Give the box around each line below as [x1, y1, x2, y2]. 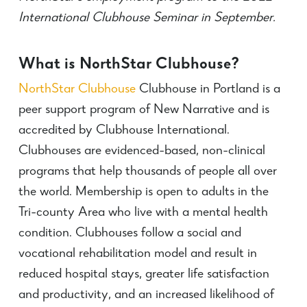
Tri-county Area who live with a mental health [18, 206, 268, 220]
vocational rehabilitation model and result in [18, 247, 257, 261]
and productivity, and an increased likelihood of [18, 288, 274, 302]
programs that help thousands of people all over [18, 165, 277, 179]
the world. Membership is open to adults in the [18, 186, 269, 199]
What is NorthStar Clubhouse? [18, 57, 239, 73]
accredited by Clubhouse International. [18, 124, 230, 138]
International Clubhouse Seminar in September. [18, 12, 275, 25]
